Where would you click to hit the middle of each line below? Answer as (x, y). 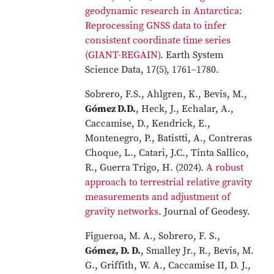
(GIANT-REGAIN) (123, 55)
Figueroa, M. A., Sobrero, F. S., (153, 236)
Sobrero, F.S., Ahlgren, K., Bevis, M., (166, 94)
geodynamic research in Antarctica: (164, 11)
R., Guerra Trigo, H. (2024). (146, 168)
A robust (225, 168)
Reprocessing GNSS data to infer (156, 26)
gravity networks (122, 212)
